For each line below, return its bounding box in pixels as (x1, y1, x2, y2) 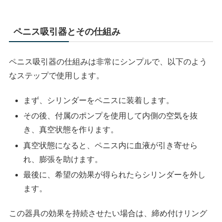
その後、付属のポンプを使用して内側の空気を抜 (23, 111, 198, 120)
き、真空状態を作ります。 (23, 125, 119, 134)
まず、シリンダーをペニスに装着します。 (23, 96, 174, 105)
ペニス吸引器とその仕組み (13, 26, 121, 37)
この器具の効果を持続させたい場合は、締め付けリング (9, 209, 208, 218)
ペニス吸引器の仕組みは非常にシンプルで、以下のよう (9, 57, 208, 66)
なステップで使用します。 (9, 71, 105, 80)
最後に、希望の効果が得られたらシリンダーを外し (23, 170, 206, 179)
